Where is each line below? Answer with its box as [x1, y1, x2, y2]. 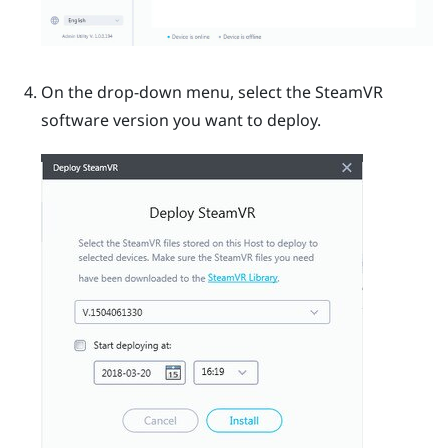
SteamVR [314, 81, 383, 104]
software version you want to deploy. [40, 109, 321, 132]
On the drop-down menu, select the [40, 81, 315, 104]
